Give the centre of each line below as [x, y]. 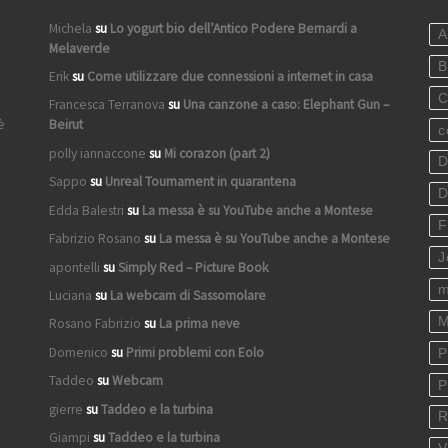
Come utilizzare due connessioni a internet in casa [230, 76]
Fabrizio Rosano [95, 239]
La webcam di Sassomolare [188, 296]
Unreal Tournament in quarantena [200, 182]
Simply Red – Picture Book [193, 267]
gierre [66, 409]
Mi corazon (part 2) [217, 153]
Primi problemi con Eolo [195, 352]
